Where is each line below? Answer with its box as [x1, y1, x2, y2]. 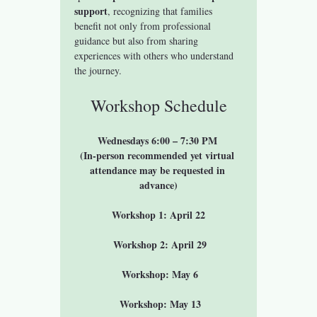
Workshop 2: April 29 [113, 236, 207, 252]
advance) [139, 177, 178, 192]
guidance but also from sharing [74, 33, 202, 47]
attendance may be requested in [89, 162, 228, 178]
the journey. [74, 63, 122, 77]
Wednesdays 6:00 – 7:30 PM [97, 132, 220, 148]
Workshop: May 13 [119, 296, 201, 311]
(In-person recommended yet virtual [80, 147, 237, 163]
